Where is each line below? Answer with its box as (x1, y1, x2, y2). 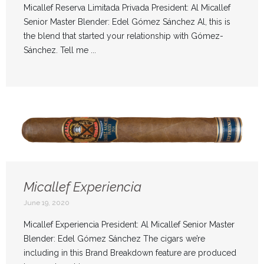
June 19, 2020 (24, 199, 70, 207)
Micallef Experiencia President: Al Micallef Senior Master (24, 220, 235, 230)
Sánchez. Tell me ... (24, 45, 96, 55)
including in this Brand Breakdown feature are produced (24, 248, 236, 258)
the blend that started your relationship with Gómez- (24, 31, 223, 41)
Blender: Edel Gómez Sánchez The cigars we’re (24, 234, 205, 244)
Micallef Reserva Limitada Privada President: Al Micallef (24, 3, 230, 13)
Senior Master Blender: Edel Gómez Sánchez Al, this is (24, 17, 230, 27)
